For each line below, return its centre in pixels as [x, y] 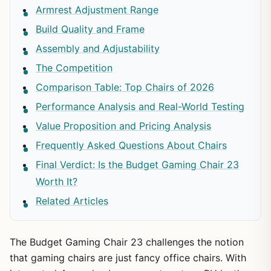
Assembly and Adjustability [98, 48]
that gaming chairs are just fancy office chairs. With [128, 257]
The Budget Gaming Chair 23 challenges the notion [127, 242]
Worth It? [57, 181]
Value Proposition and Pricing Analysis [123, 126]
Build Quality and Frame [90, 29]
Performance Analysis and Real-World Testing [140, 106]
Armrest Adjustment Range [97, 9]
